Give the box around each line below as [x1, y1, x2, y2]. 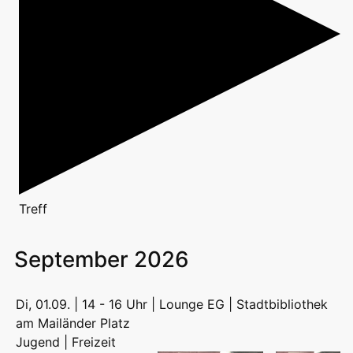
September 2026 [13, 246, 189, 273]
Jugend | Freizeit [16, 334, 116, 351]
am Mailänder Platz [16, 315, 130, 332]
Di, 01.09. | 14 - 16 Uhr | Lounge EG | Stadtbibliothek [16, 296, 328, 313]
